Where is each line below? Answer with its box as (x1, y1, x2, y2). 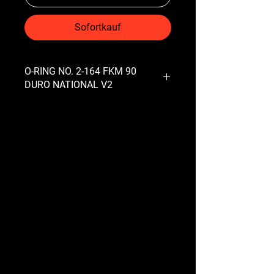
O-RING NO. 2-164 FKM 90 (24, 65, 136, 77)
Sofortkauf (75, 21, 121, 33)
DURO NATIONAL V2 (24, 78, 113, 91)
